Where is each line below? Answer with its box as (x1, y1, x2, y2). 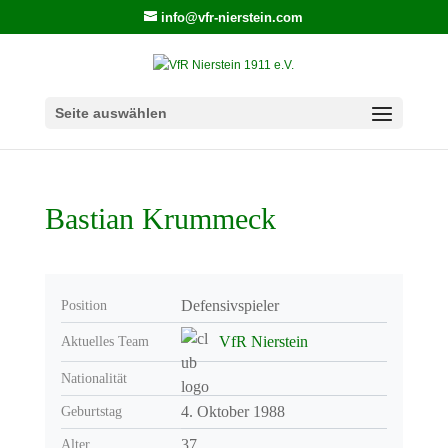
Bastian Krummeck (44, 202, 276, 235)
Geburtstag (60, 404, 122, 419)
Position (60, 298, 107, 313)
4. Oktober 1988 (180, 403, 285, 420)
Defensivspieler (180, 297, 279, 314)
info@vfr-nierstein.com (161, 9, 304, 25)
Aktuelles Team (60, 334, 149, 349)
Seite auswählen (54, 104, 167, 121)
